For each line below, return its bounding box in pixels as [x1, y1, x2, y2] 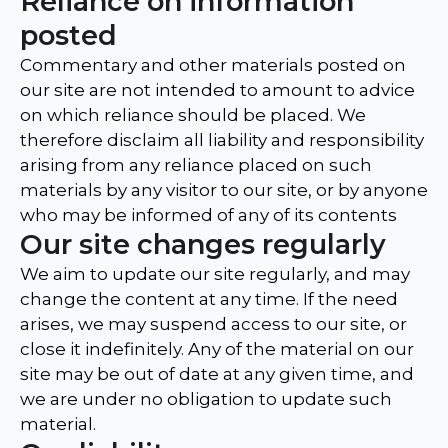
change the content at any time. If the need [20, 289, 398, 310]
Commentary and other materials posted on [20, 55, 406, 76]
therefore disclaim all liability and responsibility [20, 130, 424, 151]
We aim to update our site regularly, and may [20, 264, 410, 285]
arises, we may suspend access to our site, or [20, 314, 407, 335]
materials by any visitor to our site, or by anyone [20, 180, 428, 201]
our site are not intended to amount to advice [20, 80, 415, 101]
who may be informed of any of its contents [20, 205, 397, 226]
